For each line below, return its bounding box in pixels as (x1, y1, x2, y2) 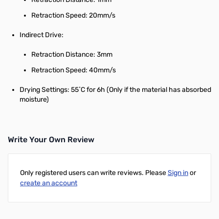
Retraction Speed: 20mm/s (31, 11, 115, 20)
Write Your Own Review (8, 135, 94, 144)
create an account (20, 179, 77, 187)
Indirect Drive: (20, 31, 64, 39)
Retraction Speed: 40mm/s (31, 66, 116, 74)
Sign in (168, 169, 188, 177)
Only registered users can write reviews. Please (20, 169, 168, 177)
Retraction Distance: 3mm (31, 50, 112, 59)
